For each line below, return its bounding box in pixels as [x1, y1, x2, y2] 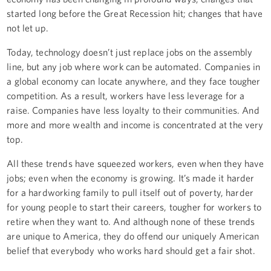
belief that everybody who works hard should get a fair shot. [7, 244, 255, 256]
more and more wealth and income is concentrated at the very [7, 119, 264, 130]
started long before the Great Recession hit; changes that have [7, 7, 263, 19]
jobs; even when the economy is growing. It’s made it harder [7, 172, 255, 183]
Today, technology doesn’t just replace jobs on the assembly [7, 46, 253, 57]
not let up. [7, 22, 48, 33]
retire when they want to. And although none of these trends [7, 215, 255, 227]
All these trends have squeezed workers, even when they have [7, 157, 264, 169]
